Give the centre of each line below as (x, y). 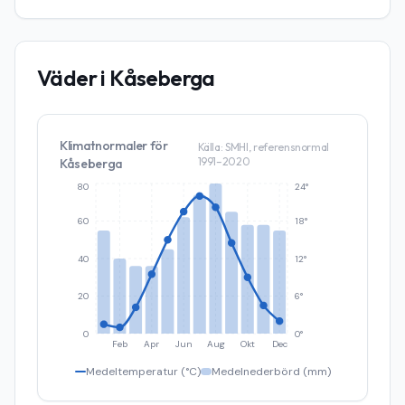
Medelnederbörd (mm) (271, 372)
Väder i (74, 78)
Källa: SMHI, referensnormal (264, 147)
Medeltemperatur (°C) (143, 372)
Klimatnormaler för (114, 146)
